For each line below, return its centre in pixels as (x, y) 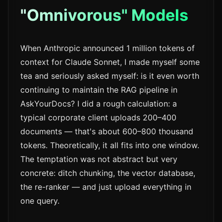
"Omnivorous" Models (104, 15)
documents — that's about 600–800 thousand (107, 132)
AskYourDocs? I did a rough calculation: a (99, 104)
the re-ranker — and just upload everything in (106, 187)
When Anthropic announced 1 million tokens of (108, 48)
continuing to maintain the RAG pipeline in (99, 90)
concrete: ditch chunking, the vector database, (108, 173)
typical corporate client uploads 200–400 (98, 118)
